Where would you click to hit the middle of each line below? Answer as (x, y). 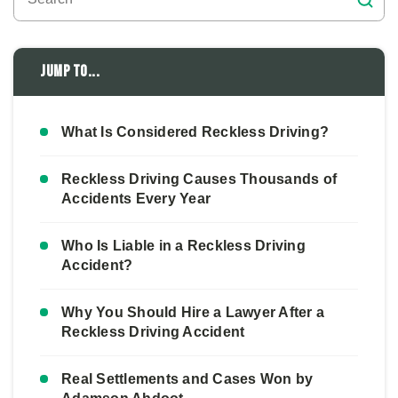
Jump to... (70, 71)
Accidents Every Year (136, 198)
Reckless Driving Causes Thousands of (199, 179)
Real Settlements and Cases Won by (187, 378)
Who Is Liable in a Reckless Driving (183, 245)
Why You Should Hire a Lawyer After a (193, 312)
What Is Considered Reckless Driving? (195, 131)
